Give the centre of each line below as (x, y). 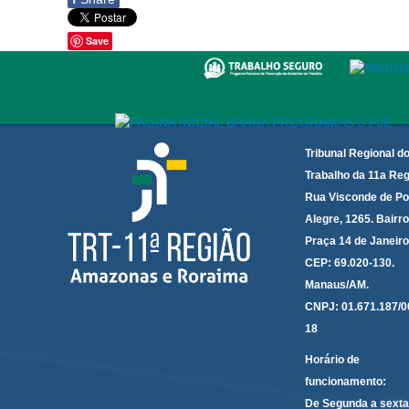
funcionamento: (346, 382)
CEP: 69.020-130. (350, 263)
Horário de (332, 360)
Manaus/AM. (338, 285)
